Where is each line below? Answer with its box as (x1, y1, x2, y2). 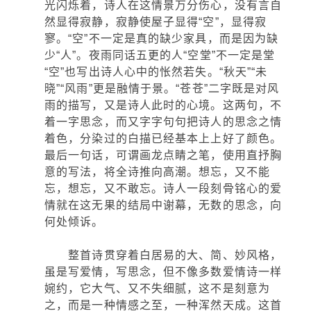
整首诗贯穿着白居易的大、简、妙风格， (44, 249, 283, 261)
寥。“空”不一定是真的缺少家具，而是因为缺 (44, 33, 279, 44)
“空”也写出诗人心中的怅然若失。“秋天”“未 (44, 66, 268, 78)
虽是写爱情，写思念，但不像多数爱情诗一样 (44, 266, 283, 278)
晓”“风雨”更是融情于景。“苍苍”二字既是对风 (44, 83, 280, 94)
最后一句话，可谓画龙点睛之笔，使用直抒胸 (44, 149, 283, 161)
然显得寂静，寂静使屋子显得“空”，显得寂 (44, 16, 267, 28)
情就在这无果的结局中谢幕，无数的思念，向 (44, 199, 283, 211)
